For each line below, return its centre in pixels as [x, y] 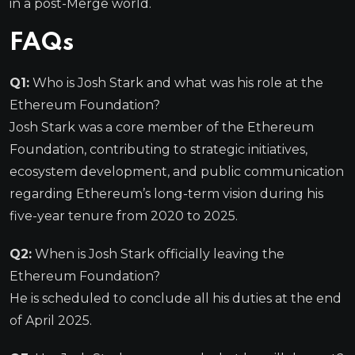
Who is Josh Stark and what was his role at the [176, 82]
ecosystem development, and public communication [177, 171]
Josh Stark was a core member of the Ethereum [162, 127]
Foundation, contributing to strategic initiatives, [158, 149]
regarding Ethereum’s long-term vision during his [166, 193]
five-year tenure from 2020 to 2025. [124, 216]
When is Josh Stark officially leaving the [158, 254]
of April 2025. [51, 320]
